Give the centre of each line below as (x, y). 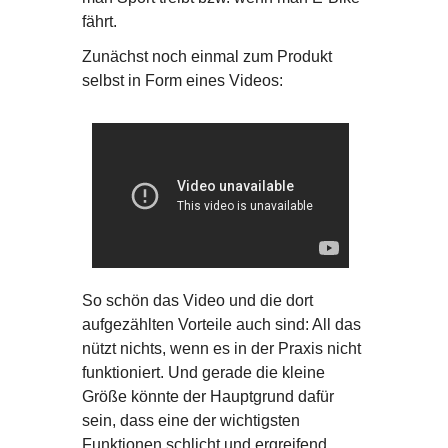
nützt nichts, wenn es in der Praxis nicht (221, 348)
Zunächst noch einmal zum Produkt (206, 56)
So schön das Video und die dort (197, 300)
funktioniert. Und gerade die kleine (203, 372)
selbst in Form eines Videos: (182, 80)
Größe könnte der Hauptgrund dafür (207, 396)
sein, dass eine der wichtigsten (190, 420)
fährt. (99, 21)
